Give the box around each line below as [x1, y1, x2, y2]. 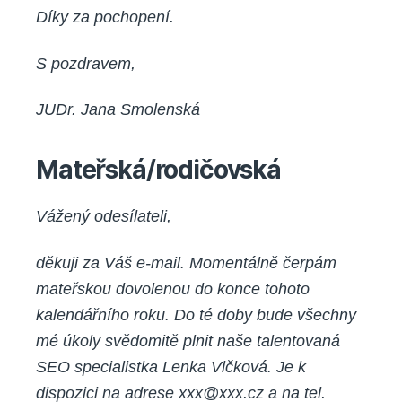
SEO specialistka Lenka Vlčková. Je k [36, 357, 306, 376]
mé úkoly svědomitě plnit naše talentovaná [36, 331, 340, 350]
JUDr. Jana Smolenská [36, 100, 200, 119]
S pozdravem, [36, 54, 135, 73]
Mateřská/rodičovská [36, 154, 281, 186]
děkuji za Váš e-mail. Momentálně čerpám [36, 253, 336, 272]
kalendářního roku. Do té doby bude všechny [36, 305, 356, 324]
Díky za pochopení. [36, 8, 174, 27]
